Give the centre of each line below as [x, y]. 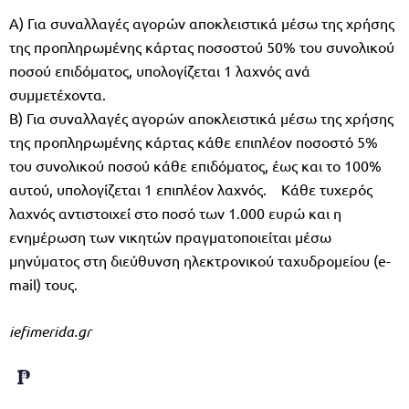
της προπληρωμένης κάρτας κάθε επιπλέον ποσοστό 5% [194, 141]
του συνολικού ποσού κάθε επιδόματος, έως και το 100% [195, 165]
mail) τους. [43, 283]
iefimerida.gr [50, 330]
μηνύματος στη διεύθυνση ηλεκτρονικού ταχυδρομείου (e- [200, 260]
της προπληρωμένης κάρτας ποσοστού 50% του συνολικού [202, 46]
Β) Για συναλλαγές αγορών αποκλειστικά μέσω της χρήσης [201, 117]
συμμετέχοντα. [58, 94]
